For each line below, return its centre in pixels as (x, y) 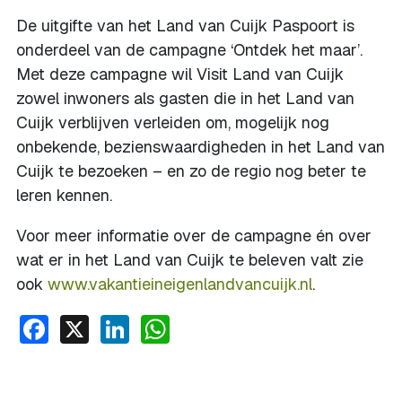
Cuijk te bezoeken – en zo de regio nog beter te (191, 171)
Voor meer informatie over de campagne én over (194, 236)
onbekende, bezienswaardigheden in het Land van (201, 147)
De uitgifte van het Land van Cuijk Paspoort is (185, 26)
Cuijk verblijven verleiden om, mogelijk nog (173, 122)
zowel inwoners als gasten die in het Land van (185, 98)
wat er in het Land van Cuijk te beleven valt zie (190, 260)
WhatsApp (236, 326)
